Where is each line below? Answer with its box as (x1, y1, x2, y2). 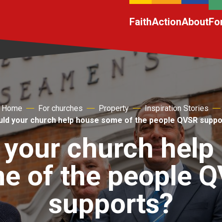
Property (99, 103, 129, 113)
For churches (38, 103, 83, 113)
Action (152, 16, 181, 28)
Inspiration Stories (145, 103, 209, 113)
